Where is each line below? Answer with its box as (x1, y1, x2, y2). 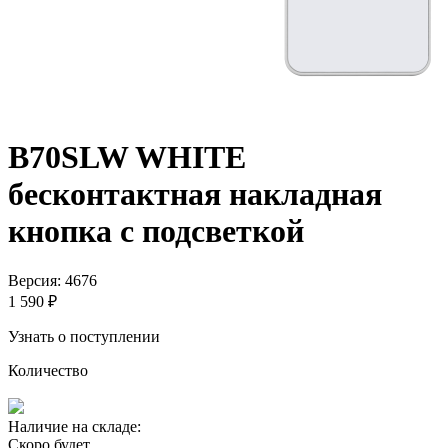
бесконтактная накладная (8, 176, 382, 213)
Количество (8, 361, 88, 379)
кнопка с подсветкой (8, 213, 304, 250)
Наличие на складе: (8, 417, 141, 435)
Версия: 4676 (8, 271, 97, 289)
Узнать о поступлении (8, 327, 160, 345)
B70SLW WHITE (8, 139, 246, 176)
